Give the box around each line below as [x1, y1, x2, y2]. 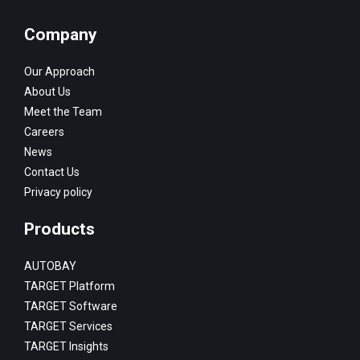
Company [24, 25, 97, 45]
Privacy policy [24, 186, 92, 199]
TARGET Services [24, 320, 112, 333]
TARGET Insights [24, 340, 108, 354]
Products [24, 219, 95, 239]
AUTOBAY [24, 260, 76, 273]
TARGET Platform [24, 280, 115, 293]
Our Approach [24, 65, 95, 79]
